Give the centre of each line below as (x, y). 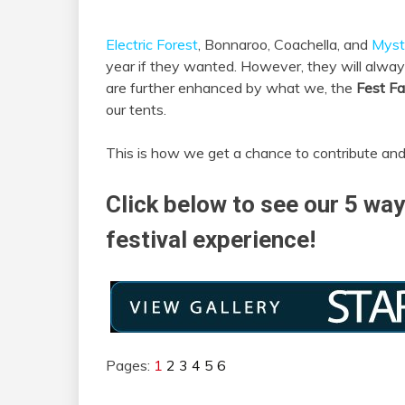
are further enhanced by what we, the (231, 88)
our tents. (136, 110)
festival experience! (211, 240)
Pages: (130, 366)
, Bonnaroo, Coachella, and (285, 45)
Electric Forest (152, 45)
